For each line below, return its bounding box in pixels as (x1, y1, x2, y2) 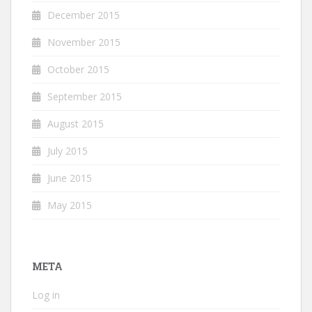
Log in (32, 288, 60, 302)
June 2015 (47, 171, 92, 185)
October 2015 (47, 63, 109, 77)
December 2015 (47, 8, 120, 22)
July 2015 (47, 144, 88, 158)
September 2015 (47, 90, 122, 104)
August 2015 (47, 117, 104, 131)
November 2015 (47, 36, 120, 49)
